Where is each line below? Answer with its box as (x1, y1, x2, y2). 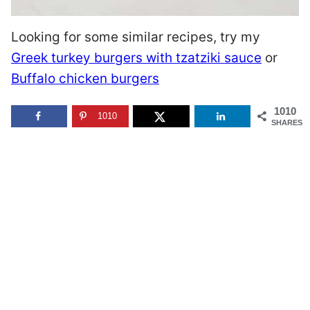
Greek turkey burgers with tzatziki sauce (11, 50, 262, 66)
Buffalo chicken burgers (11, 71, 159, 87)
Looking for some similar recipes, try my (11, 29, 260, 46)
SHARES (271, 118, 302, 127)
